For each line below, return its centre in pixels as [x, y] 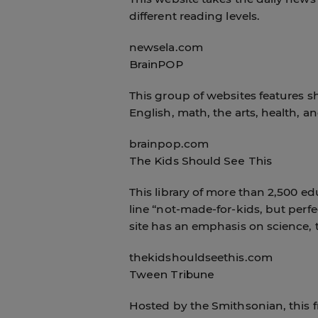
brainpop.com [169, 143]
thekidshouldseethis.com [201, 257]
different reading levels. [194, 16]
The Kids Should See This [200, 160]
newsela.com [166, 47]
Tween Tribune [172, 274]
